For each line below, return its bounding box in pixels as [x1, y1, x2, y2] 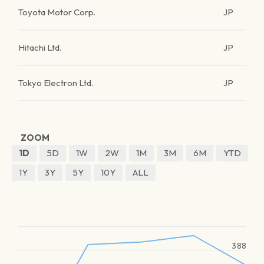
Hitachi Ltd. [18, 42, 61, 53]
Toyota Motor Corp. [18, 6, 95, 18]
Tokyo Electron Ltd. [18, 77, 93, 88]
